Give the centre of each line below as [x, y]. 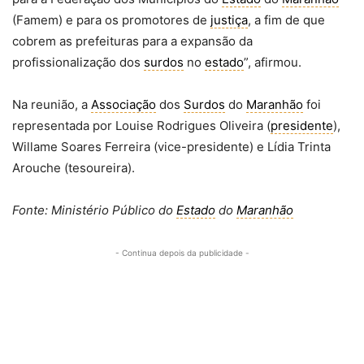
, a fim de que [286, 20]
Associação [123, 104]
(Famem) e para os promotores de [111, 20]
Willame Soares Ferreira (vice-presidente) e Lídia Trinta [171, 147]
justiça [229, 20]
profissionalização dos [78, 62]
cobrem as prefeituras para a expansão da [132, 41]
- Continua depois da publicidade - [182, 253]
